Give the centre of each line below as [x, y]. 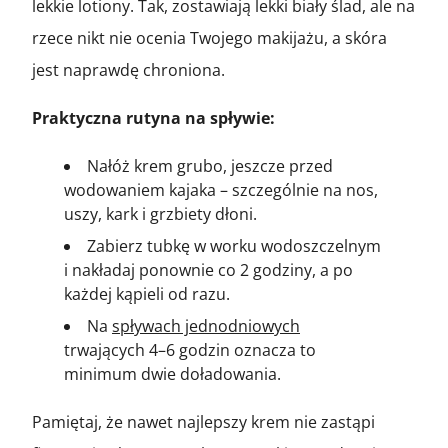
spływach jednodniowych [206, 325]
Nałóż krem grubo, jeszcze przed [210, 165]
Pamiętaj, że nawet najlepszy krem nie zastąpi [203, 421]
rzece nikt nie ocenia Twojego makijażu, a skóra [209, 37]
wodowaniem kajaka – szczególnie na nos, [221, 189]
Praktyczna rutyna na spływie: [153, 117]
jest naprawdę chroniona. [128, 69]
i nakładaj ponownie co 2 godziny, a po [208, 269]
